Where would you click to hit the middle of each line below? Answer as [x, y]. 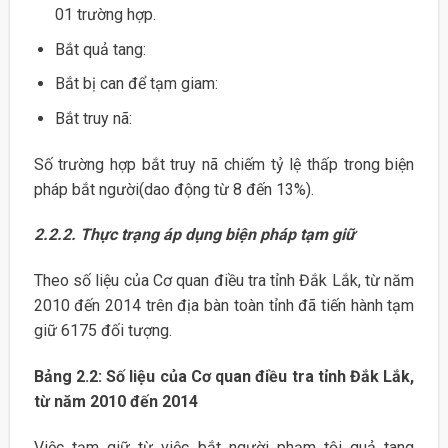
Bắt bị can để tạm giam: [136, 84]
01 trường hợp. [105, 14]
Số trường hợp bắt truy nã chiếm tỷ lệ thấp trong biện [224, 164]
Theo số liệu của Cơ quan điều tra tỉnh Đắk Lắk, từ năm [224, 281]
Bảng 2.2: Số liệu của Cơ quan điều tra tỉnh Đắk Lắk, [224, 376]
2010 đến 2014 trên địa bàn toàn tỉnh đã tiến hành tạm [224, 306]
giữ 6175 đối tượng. [102, 331]
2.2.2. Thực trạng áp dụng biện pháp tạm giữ [194, 235]
